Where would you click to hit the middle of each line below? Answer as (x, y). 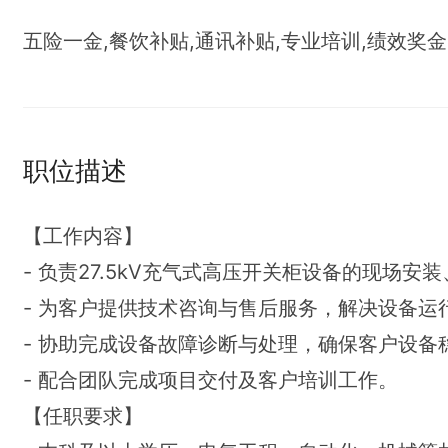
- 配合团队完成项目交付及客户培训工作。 (211, 380)
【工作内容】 (83, 236)
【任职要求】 (83, 416)
